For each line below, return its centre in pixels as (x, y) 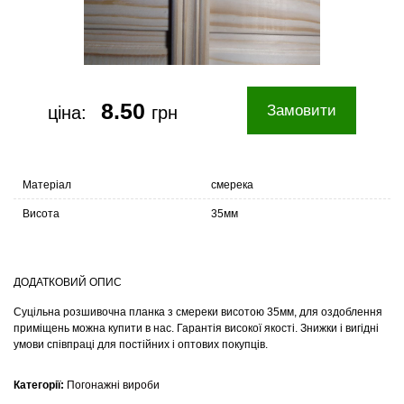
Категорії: (40, 386)
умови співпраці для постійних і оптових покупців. (141, 345)
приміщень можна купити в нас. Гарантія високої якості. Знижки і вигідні (196, 329)
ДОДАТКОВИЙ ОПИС (68, 283)
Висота (41, 214)
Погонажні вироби (113, 386)
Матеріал (47, 185)
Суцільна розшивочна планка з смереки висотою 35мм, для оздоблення (198, 312)
